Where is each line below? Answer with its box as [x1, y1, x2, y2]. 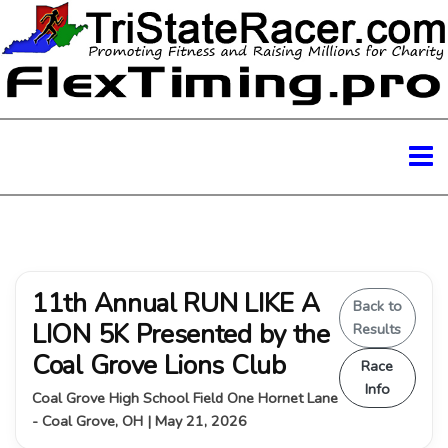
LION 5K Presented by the [32, 316, 330, 352]
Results [353, 318, 402, 339]
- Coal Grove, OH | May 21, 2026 [32, 410, 247, 431]
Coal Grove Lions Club [32, 347, 286, 383]
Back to [352, 295, 402, 316]
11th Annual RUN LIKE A [32, 285, 320, 321]
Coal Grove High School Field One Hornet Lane [32, 387, 338, 408]
